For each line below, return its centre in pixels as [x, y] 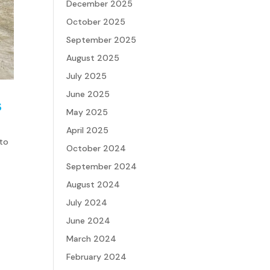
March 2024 [92, 239]
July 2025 [87, 76]
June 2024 [89, 221]
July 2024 [87, 202]
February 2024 [97, 257]
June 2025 [88, 94]
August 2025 [93, 58]
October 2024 [96, 148]
